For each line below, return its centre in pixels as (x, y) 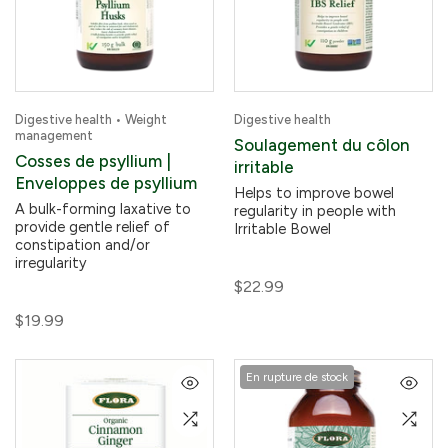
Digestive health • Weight (91, 119)
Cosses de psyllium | (93, 161)
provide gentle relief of (92, 227)
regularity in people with (315, 211)
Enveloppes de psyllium (106, 183)
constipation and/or (82, 245)
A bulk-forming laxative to (103, 209)
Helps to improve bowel (314, 193)
